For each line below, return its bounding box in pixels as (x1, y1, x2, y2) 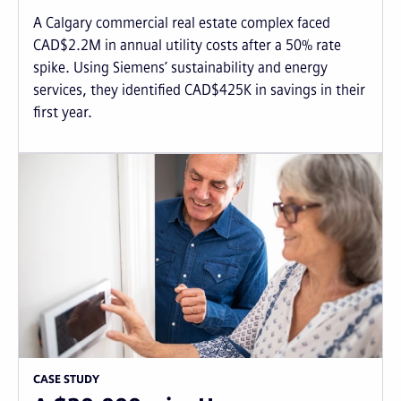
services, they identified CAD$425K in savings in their (33, 81, 365, 98)
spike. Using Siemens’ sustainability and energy (33, 59, 328, 76)
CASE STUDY (33, 373, 99, 387)
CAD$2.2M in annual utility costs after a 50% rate (33, 37, 341, 54)
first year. (33, 104, 92, 121)
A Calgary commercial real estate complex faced (33, 14, 330, 31)
